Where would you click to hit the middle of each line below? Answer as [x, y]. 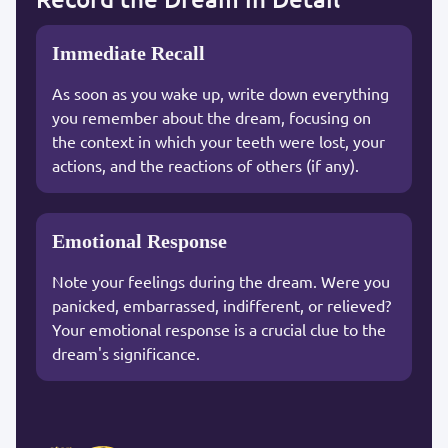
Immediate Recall [128, 52]
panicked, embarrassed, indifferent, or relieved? [221, 304]
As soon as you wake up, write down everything [220, 92]
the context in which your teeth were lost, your [218, 140]
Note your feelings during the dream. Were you [221, 280]
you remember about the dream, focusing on [211, 116]
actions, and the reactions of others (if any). [205, 164]
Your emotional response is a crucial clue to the [219, 328]
